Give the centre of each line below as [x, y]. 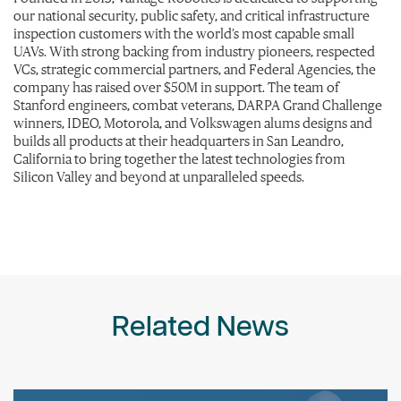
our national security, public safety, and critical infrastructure [192, 16]
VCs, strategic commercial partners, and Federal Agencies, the [195, 69]
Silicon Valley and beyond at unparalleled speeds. [159, 177]
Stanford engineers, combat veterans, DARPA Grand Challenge [198, 105]
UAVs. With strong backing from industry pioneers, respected [194, 51]
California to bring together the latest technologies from [179, 159]
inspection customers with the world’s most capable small [184, 34]
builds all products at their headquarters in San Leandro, [179, 141]
